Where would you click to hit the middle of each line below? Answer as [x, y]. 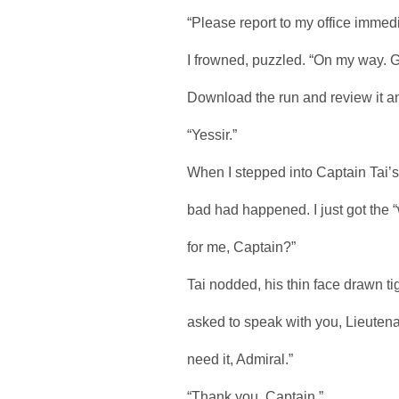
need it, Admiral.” [240, 359]
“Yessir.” [212, 134]
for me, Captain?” [241, 247]
